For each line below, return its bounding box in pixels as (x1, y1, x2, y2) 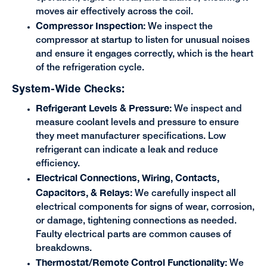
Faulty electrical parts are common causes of (35, 230, 231, 239)
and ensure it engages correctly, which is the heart (35, 49, 253, 58)
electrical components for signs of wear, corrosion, (35, 203, 254, 212)
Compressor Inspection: (35, 20, 145, 31)
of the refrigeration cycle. (35, 63, 144, 72)
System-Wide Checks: (11, 80, 125, 96)
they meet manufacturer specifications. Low (35, 132, 226, 141)
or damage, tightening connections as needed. (35, 216, 237, 225)
